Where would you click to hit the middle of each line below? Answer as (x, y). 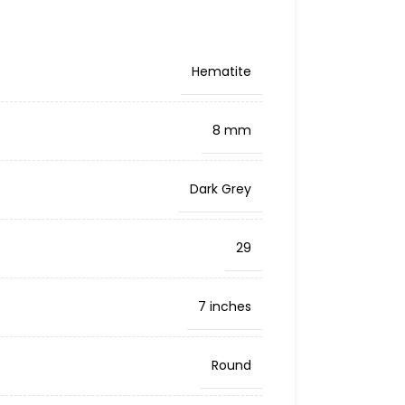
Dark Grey (220, 189)
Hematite (221, 71)
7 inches (224, 306)
